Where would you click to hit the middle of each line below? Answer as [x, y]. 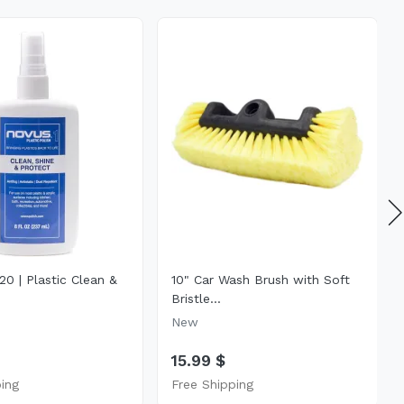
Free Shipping [212, 384]
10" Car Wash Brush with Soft [260, 279]
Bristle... [196, 298]
